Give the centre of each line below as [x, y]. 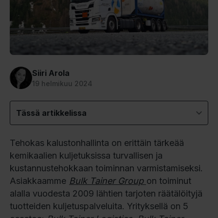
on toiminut [169, 181]
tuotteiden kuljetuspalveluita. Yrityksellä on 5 [99, 206]
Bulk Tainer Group [108, 181]
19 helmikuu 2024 [62, 83]
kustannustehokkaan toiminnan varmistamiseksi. [106, 168]
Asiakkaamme [39, 181]
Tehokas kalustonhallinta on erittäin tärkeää [97, 143]
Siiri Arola [51, 73]
